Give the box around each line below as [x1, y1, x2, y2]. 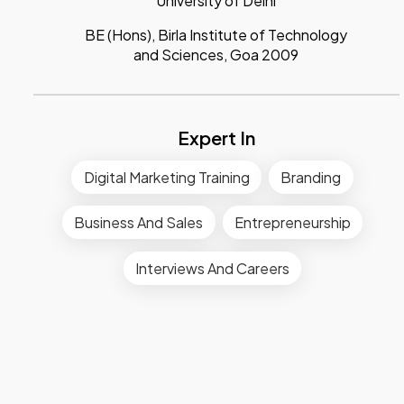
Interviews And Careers [135, 258, 289, 278]
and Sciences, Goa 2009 [133, 44, 298, 64]
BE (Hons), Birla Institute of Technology [85, 24, 347, 44]
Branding [280, 167, 342, 187]
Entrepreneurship [234, 213, 351, 233]
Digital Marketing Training [83, 167, 250, 187]
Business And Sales [74, 213, 204, 233]
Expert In [177, 125, 255, 149]
